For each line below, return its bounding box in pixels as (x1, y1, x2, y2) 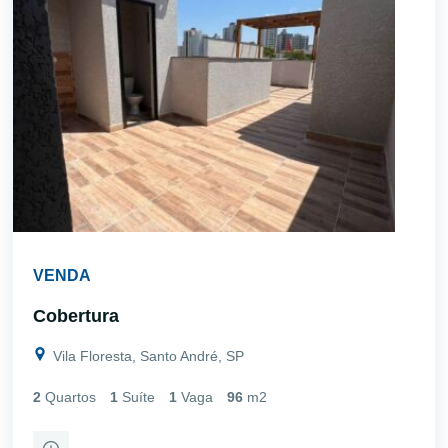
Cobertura (33, 305, 119, 326)
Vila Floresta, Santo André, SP (49, 347, 244, 364)
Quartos (45, 388, 96, 405)
